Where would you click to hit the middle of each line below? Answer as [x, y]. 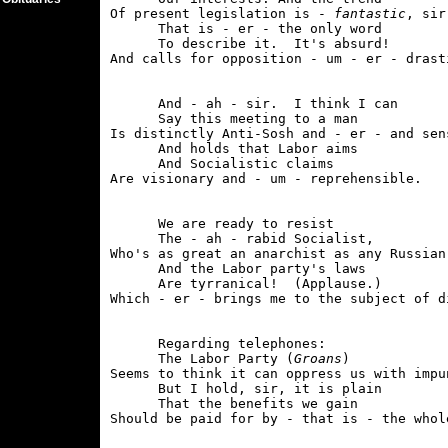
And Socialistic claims [222, 163]
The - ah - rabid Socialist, [242, 238]
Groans [318, 358]
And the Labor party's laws [238, 268]
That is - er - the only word [246, 28]
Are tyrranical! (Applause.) [246, 283]
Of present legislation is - [222, 13]
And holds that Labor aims [234, 148]
